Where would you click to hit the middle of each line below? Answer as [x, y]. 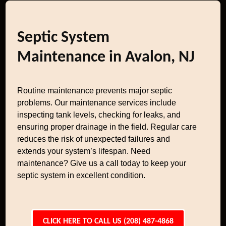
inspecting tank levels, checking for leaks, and [99, 115]
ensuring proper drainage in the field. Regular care [107, 127]
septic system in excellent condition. [81, 175]
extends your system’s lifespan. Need [84, 151]
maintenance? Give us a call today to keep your [102, 163]
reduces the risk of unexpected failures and [94, 139]
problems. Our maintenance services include [97, 103]
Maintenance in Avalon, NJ [106, 58]
